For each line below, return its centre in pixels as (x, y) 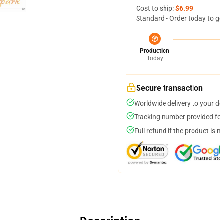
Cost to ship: (156, 8)
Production (155, 51)
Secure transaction (169, 88)
